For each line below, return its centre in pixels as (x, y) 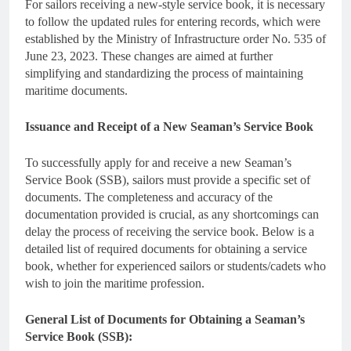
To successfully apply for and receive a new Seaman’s (158, 162)
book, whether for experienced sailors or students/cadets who (175, 266)
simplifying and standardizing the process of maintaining (164, 73)
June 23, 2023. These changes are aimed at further (149, 56)
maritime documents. (76, 90)
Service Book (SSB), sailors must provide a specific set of (168, 179)
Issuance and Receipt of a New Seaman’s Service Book (169, 126)
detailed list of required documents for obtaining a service (166, 248)
